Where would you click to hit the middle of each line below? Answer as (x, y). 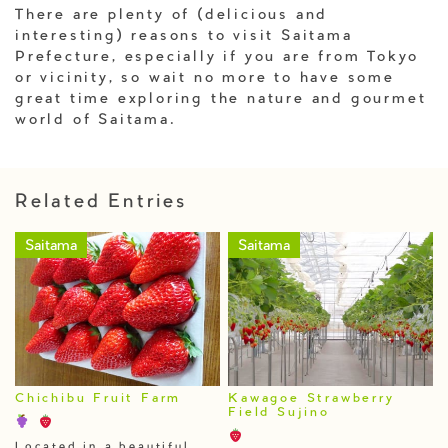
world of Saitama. (96, 120)
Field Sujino (279, 412)
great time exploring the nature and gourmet (221, 99)
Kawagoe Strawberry (311, 398)
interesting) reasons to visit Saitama (184, 36)
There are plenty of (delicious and (172, 15)
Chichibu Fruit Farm (98, 398)
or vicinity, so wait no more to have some (205, 78)
